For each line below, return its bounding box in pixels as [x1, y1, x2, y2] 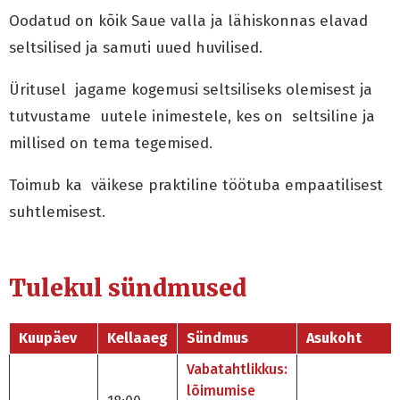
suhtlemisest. [9, 203, 105, 221]
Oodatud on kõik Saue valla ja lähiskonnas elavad [9, 12, 368, 30]
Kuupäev [19, 329, 77, 347]
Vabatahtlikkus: [187, 361, 287, 379]
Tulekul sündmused [9, 272, 246, 303]
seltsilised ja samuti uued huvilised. [9, 38, 262, 57]
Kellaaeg [107, 329, 168, 347]
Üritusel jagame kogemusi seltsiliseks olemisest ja [9, 80, 372, 99]
